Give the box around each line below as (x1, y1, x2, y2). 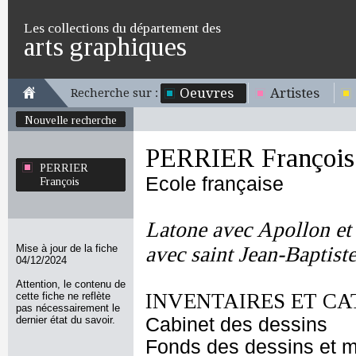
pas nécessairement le (16, 302, 120, 314)
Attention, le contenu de (16, 278, 126, 290)
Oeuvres (180, 85, 234, 101)
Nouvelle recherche (25, 114, 117, 126)
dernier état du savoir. (16, 314, 115, 326)
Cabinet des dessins (145, 314, 327, 335)
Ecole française (145, 173, 284, 195)
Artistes (270, 85, 319, 101)
